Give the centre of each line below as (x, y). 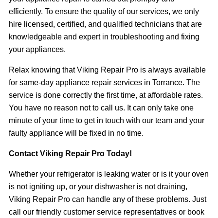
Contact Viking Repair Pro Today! (70, 153)
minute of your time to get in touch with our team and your (107, 120)
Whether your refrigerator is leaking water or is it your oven (109, 174)
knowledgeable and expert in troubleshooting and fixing (104, 36)
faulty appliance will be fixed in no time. (77, 133)
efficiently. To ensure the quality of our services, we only (104, 11)
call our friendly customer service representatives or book (107, 212)
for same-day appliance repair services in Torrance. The (104, 82)
